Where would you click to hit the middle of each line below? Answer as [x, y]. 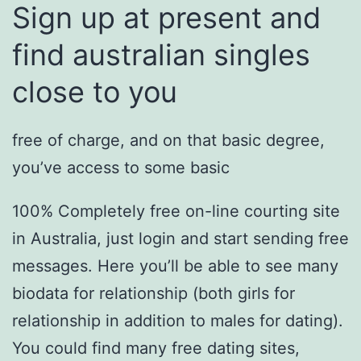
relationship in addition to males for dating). [178, 321]
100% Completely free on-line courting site [176, 212]
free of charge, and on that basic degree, [168, 141]
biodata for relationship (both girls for [154, 294]
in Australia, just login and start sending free [180, 239]
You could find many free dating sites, [156, 349]
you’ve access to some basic [121, 168]
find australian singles [161, 55]
